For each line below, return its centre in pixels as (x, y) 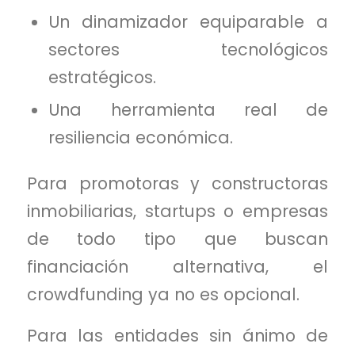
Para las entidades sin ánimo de (177, 336)
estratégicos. (103, 77)
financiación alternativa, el (177, 266)
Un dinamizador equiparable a (189, 21)
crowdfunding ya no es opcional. (163, 294)
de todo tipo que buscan (177, 239)
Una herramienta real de (189, 109)
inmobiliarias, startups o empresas (177, 211)
